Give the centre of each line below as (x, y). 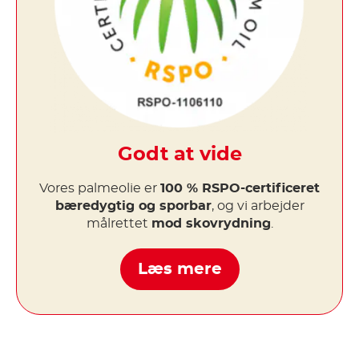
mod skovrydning (211, 223)
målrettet (119, 223)
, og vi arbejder (258, 206)
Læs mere (179, 269)
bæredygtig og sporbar (133, 206)
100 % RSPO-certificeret (240, 188)
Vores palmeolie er (100, 188)
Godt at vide (179, 154)
